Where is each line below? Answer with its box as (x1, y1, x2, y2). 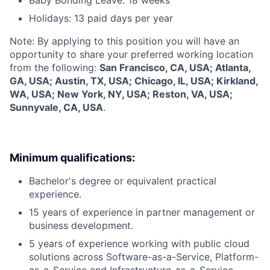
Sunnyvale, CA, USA (10, 101, 103, 113)
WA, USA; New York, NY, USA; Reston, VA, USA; (10, 87, 233, 100)
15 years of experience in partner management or (29, 206, 255, 218)
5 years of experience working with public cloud (29, 237, 250, 250)
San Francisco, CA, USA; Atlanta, (99, 61, 251, 74)
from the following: (10, 61, 99, 74)
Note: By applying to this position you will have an (10, 34, 239, 47)
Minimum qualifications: (10, 151, 135, 164)
